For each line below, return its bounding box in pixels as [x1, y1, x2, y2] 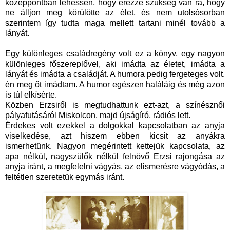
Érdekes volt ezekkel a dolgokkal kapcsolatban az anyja [5, 121, 225, 130]
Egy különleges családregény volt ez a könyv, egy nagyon [5, 49, 225, 59]
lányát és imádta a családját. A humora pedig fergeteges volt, [5, 70, 225, 79]
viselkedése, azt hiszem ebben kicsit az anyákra [5, 131, 225, 141]
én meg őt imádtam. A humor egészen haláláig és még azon [5, 80, 225, 89]
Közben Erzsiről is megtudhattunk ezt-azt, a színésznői [5, 101, 225, 110]
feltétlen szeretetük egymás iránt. [5, 172, 126, 182]
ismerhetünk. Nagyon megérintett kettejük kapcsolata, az [5, 142, 225, 151]
